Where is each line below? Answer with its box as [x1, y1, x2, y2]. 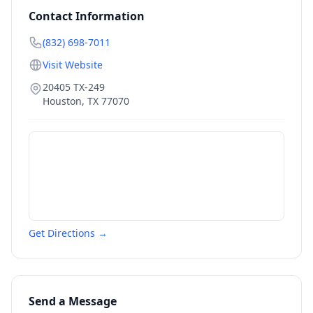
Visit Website [43, 58, 103, 71]
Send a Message [29, 293, 117, 309]
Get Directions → [29, 226, 108, 240]
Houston [43, 94, 82, 108]
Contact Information [29, 8, 145, 24]
